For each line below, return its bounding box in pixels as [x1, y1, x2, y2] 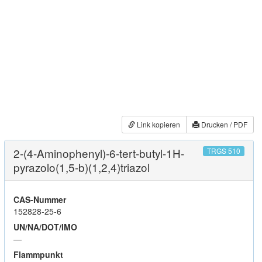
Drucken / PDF [199, 119, 247, 130]
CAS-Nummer [13, 193, 66, 205]
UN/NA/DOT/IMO [13, 220, 77, 233]
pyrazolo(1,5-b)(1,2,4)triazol [13, 158, 150, 175]
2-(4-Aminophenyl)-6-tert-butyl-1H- [13, 144, 184, 161]
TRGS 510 [206, 146, 240, 156]
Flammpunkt [13, 248, 63, 260]
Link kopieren [135, 119, 180, 130]
